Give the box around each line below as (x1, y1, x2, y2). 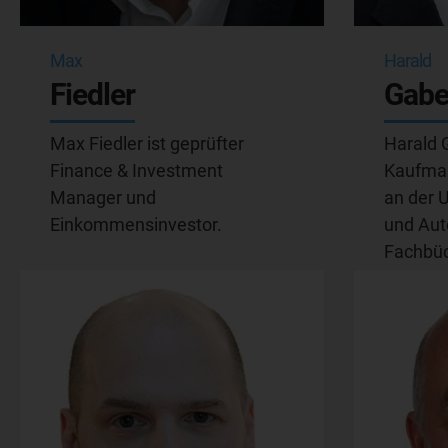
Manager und (50, 186, 156, 208)
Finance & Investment (50, 159, 223, 181)
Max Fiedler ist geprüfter (50, 132, 244, 154)
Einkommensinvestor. (50, 213, 222, 235)
